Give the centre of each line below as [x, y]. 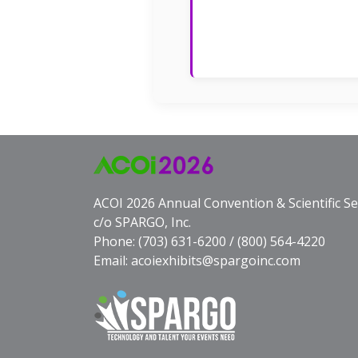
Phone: [116, 242]
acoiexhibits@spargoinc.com [216, 261]
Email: [112, 261]
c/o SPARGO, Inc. [142, 223]
